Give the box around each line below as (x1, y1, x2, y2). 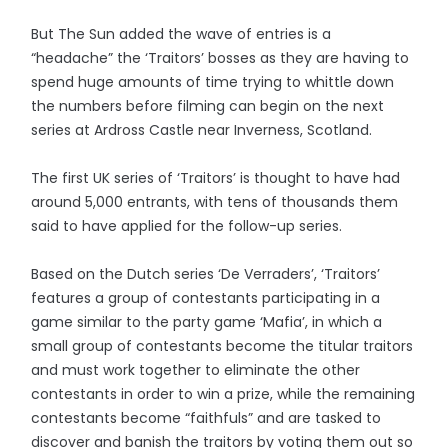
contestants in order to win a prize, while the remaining (31, 383, 416, 404)
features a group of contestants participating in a (31, 287, 381, 308)
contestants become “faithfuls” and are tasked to (31, 407, 382, 428)
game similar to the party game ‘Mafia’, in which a (31, 311, 383, 332)
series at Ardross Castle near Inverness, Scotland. (31, 119, 373, 140)
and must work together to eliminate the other (31, 359, 361, 380)
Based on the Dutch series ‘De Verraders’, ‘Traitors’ (31, 263, 381, 284)
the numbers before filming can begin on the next (31, 95, 385, 116)
